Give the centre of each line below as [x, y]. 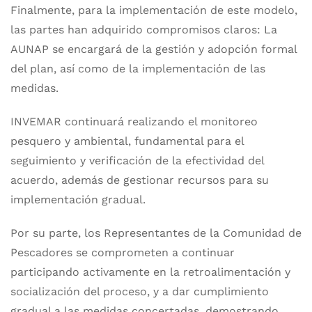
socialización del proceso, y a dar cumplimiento [140, 291]
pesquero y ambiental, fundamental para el [127, 141]
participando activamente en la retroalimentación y [150, 272]
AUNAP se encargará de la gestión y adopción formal [154, 49]
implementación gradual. [78, 200]
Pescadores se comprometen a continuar [123, 252]
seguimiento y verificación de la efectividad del [137, 161]
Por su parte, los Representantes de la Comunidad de [156, 233]
